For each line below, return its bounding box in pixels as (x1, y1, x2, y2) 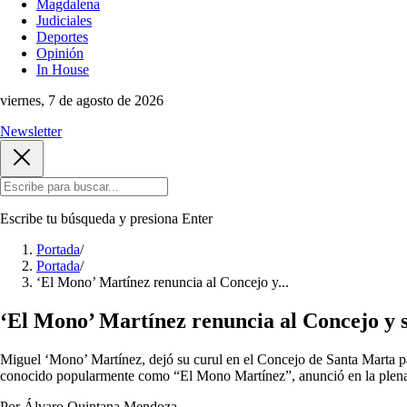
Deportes (36, 29, 88, 45)
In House (36, 62, 89, 77)
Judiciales (36, 13, 92, 28)
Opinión (36, 45, 84, 61)
